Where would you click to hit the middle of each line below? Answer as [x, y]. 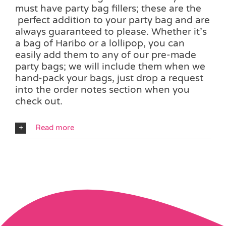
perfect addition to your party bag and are [112, 20]
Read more [55, 127]
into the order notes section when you [102, 90]
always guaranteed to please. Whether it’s [111, 32]
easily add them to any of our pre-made [106, 55]
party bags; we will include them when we [110, 66]
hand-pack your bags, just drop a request [109, 78]
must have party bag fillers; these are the [108, 8]
